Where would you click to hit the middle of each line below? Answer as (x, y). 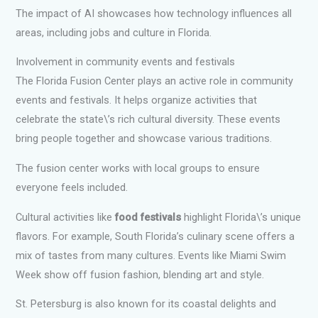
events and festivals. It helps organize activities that (137, 100)
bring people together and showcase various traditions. (144, 139)
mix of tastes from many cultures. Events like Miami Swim (151, 255)
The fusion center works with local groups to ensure (138, 168)
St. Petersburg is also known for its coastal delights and (146, 304)
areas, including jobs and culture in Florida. (114, 32)
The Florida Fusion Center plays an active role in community (155, 81)
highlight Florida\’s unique (241, 217)
